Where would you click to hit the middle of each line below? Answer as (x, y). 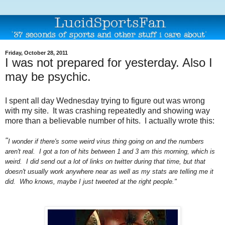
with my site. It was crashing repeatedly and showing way (107, 111)
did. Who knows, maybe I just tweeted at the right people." (91, 182)
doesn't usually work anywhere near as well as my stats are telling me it (109, 172)
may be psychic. (48, 77)
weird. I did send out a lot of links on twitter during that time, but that (105, 162)
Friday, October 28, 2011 (36, 53)
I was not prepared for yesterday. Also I (109, 63)
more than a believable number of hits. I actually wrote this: (110, 121)
